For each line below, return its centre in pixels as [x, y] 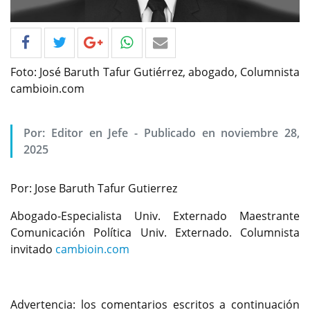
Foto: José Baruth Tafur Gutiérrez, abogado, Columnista [155, 72]
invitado [33, 249]
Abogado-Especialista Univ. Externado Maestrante [155, 216]
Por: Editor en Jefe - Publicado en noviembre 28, [162, 133]
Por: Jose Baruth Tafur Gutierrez [94, 189]
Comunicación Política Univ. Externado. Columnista [155, 233]
